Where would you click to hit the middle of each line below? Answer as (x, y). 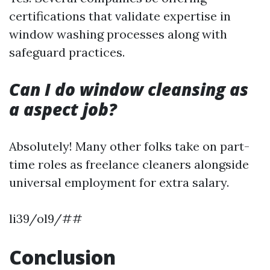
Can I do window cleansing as (129, 89)
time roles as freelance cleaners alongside (129, 164)
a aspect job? (63, 109)
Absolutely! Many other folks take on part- (129, 146)
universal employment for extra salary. (119, 182)
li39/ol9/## (46, 218)
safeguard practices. (67, 52)
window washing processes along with (118, 34)
